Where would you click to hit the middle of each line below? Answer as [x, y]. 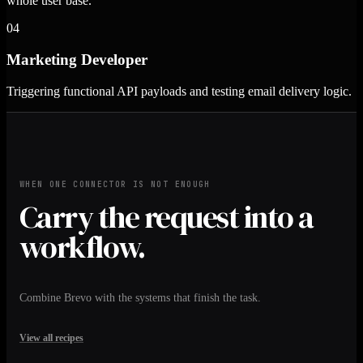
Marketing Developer [77, 60]
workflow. [82, 247]
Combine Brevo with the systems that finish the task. [140, 297]
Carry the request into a [167, 217]
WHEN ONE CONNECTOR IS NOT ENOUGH [115, 184]
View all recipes [51, 337]
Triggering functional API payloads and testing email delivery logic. [179, 91]
